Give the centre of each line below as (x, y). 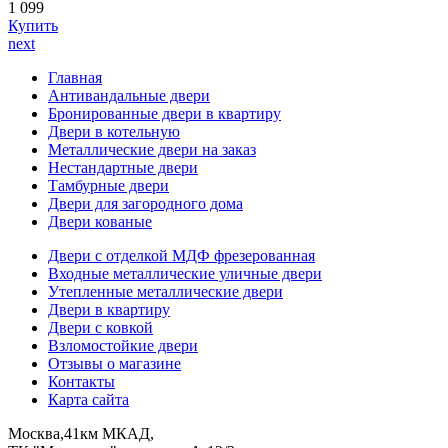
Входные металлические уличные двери (185, 274)
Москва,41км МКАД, (81, 434)
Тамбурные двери (108, 186)
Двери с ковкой (100, 328)
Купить (33, 26)
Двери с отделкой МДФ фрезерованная (181, 256)
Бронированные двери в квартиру (164, 114)
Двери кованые (100, 222)
